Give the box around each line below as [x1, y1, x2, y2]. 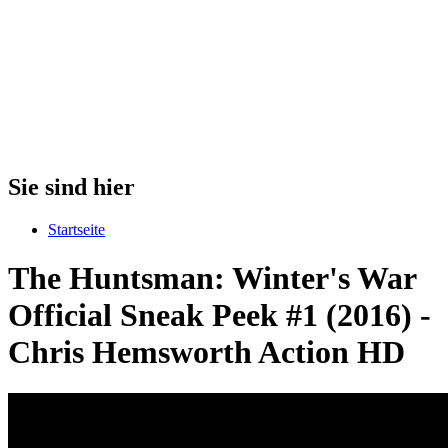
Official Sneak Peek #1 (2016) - [8, 297, 431, 334]
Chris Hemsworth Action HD [8, 334, 405, 371]
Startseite [48, 220, 105, 238]
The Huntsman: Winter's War [8, 260, 416, 297]
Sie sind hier [8, 173, 135, 200]
